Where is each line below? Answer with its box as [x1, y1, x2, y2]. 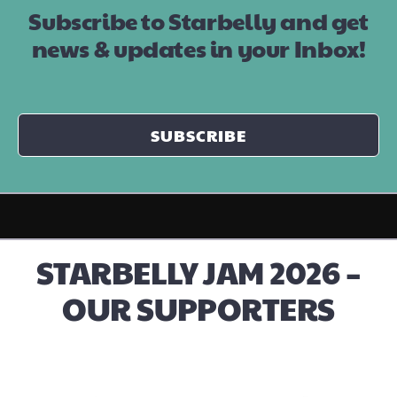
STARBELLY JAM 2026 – [35, 249, 362, 293]
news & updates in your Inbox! [31, 31, 366, 64]
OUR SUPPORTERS [62, 285, 335, 330]
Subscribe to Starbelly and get [28, 4, 369, 36]
